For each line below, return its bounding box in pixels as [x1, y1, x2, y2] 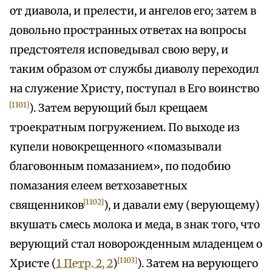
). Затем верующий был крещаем [29, 101, 208, 115]
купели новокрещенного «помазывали [10, 140, 222, 154]
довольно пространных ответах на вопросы [10, 24, 246, 38]
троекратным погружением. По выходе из [10, 121, 240, 135]
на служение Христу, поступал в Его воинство [10, 82, 259, 96]
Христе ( [10, 257, 56, 271]
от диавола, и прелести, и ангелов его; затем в [10, 4, 256, 18]
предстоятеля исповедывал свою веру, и [10, 43, 228, 57]
